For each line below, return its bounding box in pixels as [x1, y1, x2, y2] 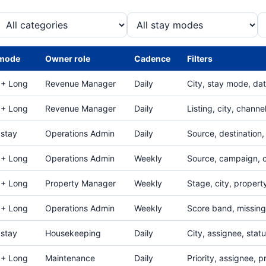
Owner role [45, 53, 90, 64]
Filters [187, 53, 213, 64]
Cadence [134, 53, 170, 64]
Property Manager [45, 178, 116, 188]
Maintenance [45, 253, 95, 263]
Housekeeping [45, 228, 101, 238]
